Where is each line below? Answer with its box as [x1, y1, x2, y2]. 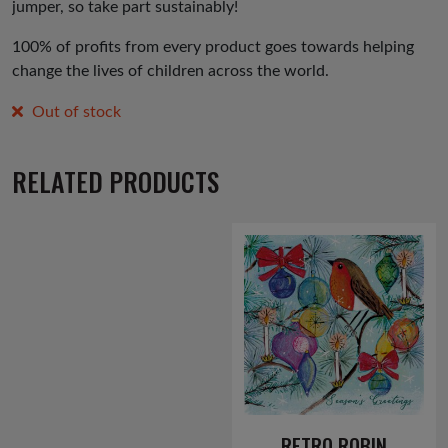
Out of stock [31, 104, 121, 121]
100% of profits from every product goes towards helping [12, 39, 414, 56]
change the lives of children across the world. [12, 63, 329, 80]
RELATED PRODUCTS [12, 161, 219, 200]
